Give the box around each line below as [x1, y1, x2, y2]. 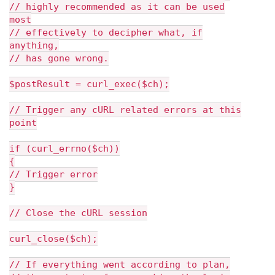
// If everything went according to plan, [9, 259, 230, 270]
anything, [9, 40, 59, 51]
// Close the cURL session [9, 207, 147, 219]
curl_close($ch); [9, 233, 98, 244]
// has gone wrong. [9, 53, 109, 64]
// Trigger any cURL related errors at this [9, 104, 241, 115]
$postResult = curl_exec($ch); [9, 79, 169, 90]
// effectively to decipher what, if [9, 27, 203, 38]
